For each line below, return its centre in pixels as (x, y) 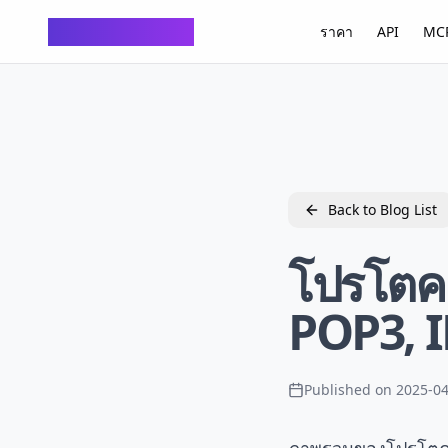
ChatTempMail (121, 31)
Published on (348, 389)
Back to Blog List (382, 209)
